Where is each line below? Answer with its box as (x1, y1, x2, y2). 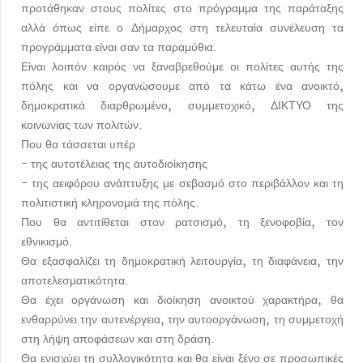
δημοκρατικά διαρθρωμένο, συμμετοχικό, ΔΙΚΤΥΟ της (21, 98, 344, 113)
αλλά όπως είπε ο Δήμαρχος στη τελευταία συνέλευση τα (21, 20, 344, 36)
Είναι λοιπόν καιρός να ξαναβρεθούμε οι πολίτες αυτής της (21, 59, 344, 75)
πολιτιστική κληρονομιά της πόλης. (21, 195, 199, 211)
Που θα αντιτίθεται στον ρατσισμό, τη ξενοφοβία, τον (21, 215, 344, 230)
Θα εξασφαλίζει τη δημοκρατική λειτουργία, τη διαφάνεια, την (21, 254, 344, 269)
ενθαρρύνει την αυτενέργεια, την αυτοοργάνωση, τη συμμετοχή (21, 312, 344, 327)
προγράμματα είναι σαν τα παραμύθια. (21, 40, 217, 55)
